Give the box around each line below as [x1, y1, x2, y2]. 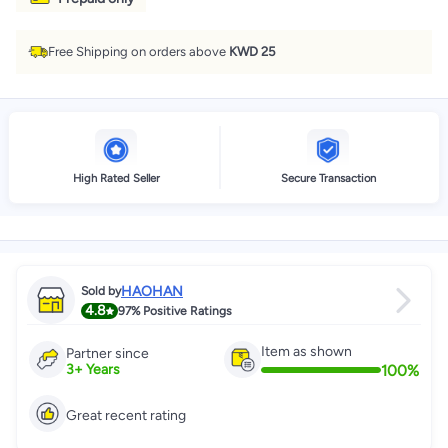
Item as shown [261, 342, 352, 360]
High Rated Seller [72, 171, 160, 185]
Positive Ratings [140, 303, 232, 318]
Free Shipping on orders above [48, 44, 229, 59]
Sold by [81, 284, 121, 298]
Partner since [66, 345, 149, 362]
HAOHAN [121, 282, 183, 300]
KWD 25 [229, 44, 275, 59]
